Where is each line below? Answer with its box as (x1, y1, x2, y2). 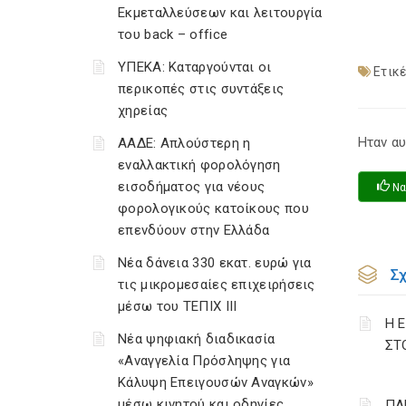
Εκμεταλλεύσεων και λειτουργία (118, 5, 323, 21)
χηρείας (118, 102, 169, 119)
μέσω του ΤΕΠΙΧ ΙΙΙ (118, 298, 237, 314)
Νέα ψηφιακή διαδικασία (118, 331, 275, 347)
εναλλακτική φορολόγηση (118, 157, 281, 173)
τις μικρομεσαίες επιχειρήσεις (118, 276, 315, 293)
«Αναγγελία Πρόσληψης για (118, 353, 291, 369)
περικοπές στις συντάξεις (118, 81, 285, 97)
